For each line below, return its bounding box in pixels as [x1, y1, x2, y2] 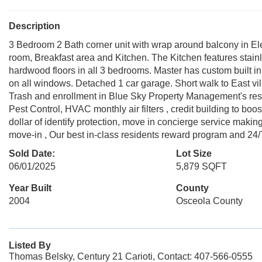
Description [9, 21, 60, 31]
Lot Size [175, 149, 212, 158]
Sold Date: [9, 149, 55, 158]
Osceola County [175, 196, 243, 206]
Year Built [9, 183, 51, 193]
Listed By [9, 240, 51, 250]
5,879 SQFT [175, 161, 227, 171]
